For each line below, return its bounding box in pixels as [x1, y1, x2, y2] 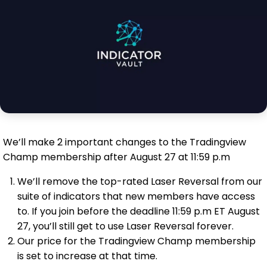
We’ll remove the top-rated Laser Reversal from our [17, 175, 262, 189]
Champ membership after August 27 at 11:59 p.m [3, 150, 230, 164]
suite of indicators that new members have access [17, 190, 255, 204]
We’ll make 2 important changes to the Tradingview [3, 135, 246, 150]
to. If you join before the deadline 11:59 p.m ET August [17, 204, 260, 219]
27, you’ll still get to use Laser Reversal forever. [17, 219, 234, 234]
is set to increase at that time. [17, 249, 157, 263]
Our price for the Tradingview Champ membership [17, 234, 256, 249]
